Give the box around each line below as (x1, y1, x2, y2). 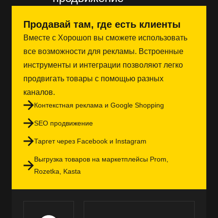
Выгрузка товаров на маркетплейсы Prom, (34, 155, 168, 163)
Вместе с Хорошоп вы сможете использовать (23, 33, 187, 42)
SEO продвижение (34, 119, 93, 127)
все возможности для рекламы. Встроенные (23, 47, 183, 55)
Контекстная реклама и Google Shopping (34, 101, 164, 109)
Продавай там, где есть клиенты (23, 18, 181, 30)
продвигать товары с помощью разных (23, 74, 163, 83)
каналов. (23, 88, 55, 96)
